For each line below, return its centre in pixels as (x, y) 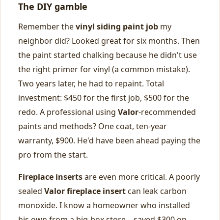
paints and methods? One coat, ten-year (93, 126)
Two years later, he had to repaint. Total (91, 83)
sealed (31, 191)
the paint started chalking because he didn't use (108, 55)
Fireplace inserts (50, 177)
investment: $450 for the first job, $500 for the (104, 98)
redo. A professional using (68, 112)
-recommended (167, 112)
